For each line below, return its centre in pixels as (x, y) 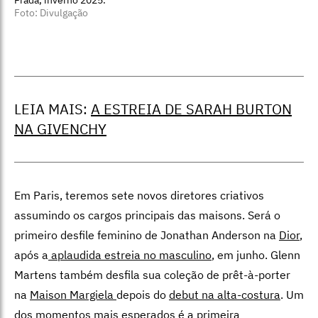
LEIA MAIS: (53, 109)
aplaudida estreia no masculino (130, 255)
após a (31, 255)
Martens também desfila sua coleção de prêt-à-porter (152, 275)
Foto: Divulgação (51, 13)
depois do (143, 295)
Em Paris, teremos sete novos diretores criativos (139, 196)
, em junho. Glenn (256, 255)
